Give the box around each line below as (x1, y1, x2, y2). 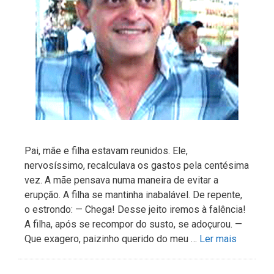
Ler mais (199, 233, 237, 245)
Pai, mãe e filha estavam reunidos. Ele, (24, 145, 188, 157)
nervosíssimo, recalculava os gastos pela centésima (24, 160, 249, 172)
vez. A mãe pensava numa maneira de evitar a (24, 174, 218, 187)
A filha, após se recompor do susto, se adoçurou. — (24, 218, 242, 231)
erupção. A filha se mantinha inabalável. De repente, (24, 189, 242, 201)
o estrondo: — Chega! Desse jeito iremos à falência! (24, 204, 246, 216)
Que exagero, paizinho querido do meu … (24, 233, 199, 245)
